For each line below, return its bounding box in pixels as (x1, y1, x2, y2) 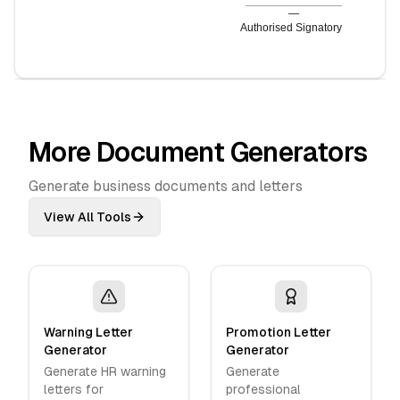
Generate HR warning (44, 364, 166, 379)
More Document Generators (29, 137, 368, 168)
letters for (44, 382, 104, 396)
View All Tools (44, 210, 131, 224)
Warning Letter (44, 325, 133, 339)
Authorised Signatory (240, 21, 342, 34)
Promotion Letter (226, 325, 331, 339)
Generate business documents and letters (29, 178, 303, 195)
